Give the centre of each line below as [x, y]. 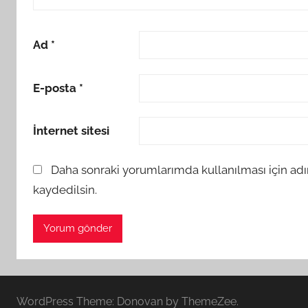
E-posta [56, 88]
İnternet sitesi [71, 131]
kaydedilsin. [65, 189]
